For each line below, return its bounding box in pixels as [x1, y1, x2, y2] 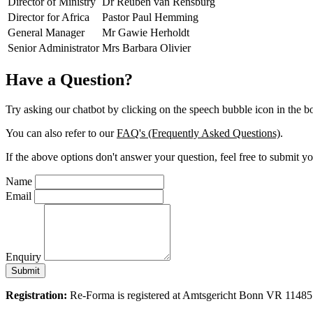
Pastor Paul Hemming [102, 10, 198, 23]
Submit [11, 265, 40, 276]
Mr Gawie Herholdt [102, 26, 189, 38]
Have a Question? [6, 70, 133, 89]
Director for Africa [8, 10, 89, 23]
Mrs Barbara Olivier [102, 41, 191, 54]
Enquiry [6, 250, 41, 263]
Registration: [6, 289, 67, 301]
